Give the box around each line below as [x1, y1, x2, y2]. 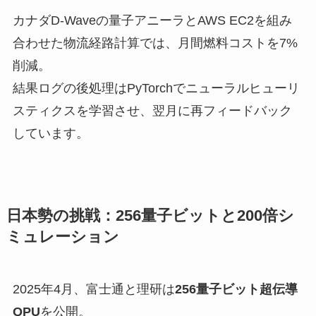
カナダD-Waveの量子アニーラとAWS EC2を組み [12, 13, 292, 28]
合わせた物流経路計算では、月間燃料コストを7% [12, 36, 298, 51]
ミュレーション [6, 229, 119, 246]
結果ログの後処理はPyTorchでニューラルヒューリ [12, 81, 300, 96]
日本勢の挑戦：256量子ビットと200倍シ [6, 207, 294, 225]
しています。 [12, 126, 89, 141]
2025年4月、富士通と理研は [12, 282, 175, 297]
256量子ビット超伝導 [174, 282, 298, 297]
